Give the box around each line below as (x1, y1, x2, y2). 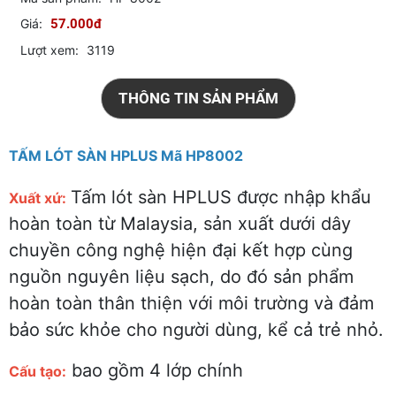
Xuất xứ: (9, 188, 66, 207)
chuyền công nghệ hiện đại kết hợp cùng (9, 239, 353, 261)
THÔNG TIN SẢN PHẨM (118, 88, 278, 107)
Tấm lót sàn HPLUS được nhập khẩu (71, 186, 371, 208)
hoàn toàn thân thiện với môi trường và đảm (9, 292, 374, 314)
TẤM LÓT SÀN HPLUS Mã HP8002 (9, 146, 243, 164)
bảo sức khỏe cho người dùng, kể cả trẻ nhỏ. (9, 318, 384, 340)
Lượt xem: (19, 42, 79, 57)
